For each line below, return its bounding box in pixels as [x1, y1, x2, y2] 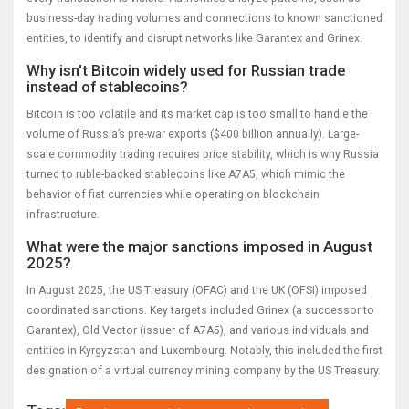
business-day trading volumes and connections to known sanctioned [26, 12, 383, 26]
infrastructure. [26, 208, 100, 222]
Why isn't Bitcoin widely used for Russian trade [26, 61, 345, 80]
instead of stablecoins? [26, 78, 188, 97]
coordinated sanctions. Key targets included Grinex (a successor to [26, 304, 374, 318]
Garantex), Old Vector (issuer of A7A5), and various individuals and [26, 324, 369, 338]
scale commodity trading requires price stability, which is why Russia [26, 148, 379, 162]
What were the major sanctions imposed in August [26, 237, 372, 257]
